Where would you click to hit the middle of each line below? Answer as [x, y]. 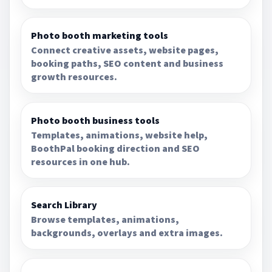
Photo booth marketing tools [100, 36]
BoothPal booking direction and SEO [116, 148]
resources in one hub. [81, 161]
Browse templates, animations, [105, 219]
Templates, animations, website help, [120, 134]
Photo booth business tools [96, 120]
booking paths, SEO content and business [127, 63]
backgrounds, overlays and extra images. [127, 233]
